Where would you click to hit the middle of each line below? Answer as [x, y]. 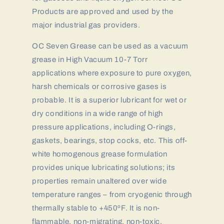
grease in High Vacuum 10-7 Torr [90, 59]
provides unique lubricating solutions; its [104, 167]
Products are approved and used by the [103, 11]
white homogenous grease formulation [100, 154]
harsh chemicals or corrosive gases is [99, 86]
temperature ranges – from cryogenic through [112, 194]
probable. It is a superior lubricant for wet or [109, 100]
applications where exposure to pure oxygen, [112, 73]
